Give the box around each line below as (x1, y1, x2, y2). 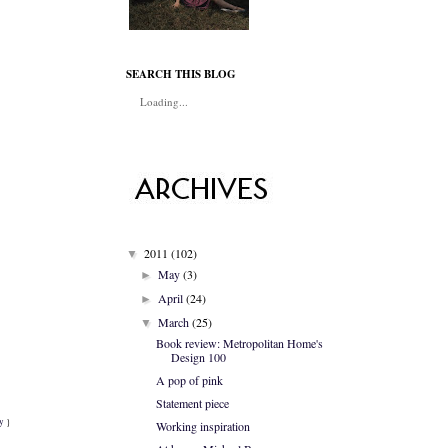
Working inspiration (155, 418, 250, 434)
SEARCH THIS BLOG (126, 66, 236, 82)
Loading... (140, 94, 188, 109)
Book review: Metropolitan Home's (155, 335, 323, 351)
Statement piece (155, 395, 229, 411)
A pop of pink (155, 372, 223, 388)
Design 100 (170, 349, 226, 365)
